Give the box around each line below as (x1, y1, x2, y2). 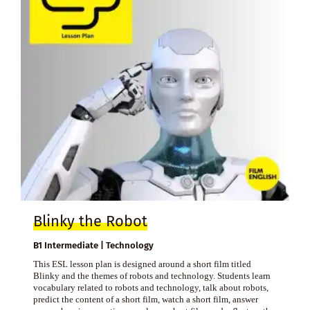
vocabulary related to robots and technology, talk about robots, (33, 282, 268, 293)
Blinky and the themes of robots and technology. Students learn (33, 270, 271, 281)
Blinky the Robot (33, 212, 147, 230)
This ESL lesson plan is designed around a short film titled (33, 258, 251, 269)
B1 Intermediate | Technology (33, 239, 154, 250)
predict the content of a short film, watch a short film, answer (33, 293, 258, 304)
